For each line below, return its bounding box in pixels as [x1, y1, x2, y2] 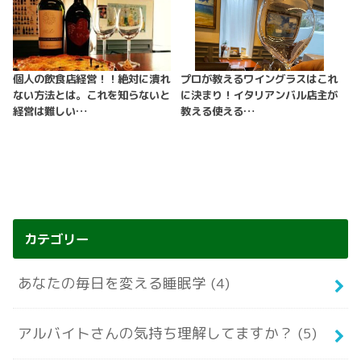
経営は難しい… [13, 104, 88, 119]
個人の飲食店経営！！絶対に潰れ [13, 72, 171, 87]
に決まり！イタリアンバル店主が [180, 88, 338, 103]
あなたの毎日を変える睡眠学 [17, 272, 210, 293]
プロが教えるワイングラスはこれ [180, 72, 338, 87]
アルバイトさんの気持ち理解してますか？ [17, 323, 297, 344]
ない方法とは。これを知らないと [13, 88, 171, 103]
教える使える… [180, 104, 255, 119]
